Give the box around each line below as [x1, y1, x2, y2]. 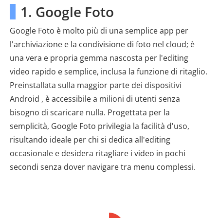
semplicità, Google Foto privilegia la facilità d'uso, [10, 121, 189, 131]
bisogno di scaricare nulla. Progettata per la [10, 107, 170, 118]
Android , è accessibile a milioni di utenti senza [10, 93, 180, 104]
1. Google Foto [20, 2, 114, 21]
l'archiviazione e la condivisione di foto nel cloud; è [10, 39, 195, 50]
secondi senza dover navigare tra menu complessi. [10, 162, 196, 172]
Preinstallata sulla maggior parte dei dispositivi [10, 80, 182, 91]
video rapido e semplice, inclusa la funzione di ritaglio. [10, 66, 207, 77]
